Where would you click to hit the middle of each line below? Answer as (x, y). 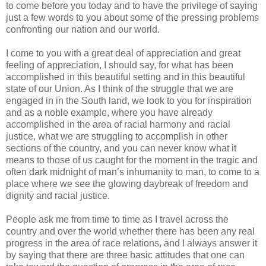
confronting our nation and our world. (83, 29)
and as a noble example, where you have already (109, 112)
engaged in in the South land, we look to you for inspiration (129, 100)
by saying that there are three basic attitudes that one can (125, 255)
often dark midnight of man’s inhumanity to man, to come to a (133, 172)
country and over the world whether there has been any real (130, 231)
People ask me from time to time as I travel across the (117, 219)
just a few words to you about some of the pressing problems (132, 17)
